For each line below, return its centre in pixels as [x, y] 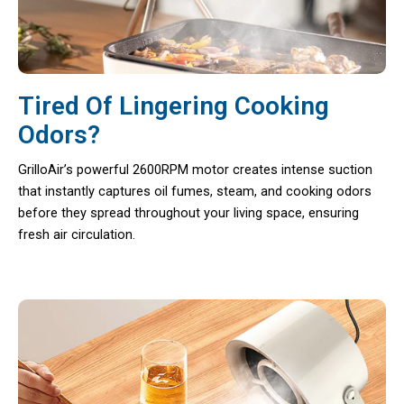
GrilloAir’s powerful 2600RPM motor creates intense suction [195, 169]
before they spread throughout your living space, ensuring [188, 212]
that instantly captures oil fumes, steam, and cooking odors [195, 191]
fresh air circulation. [77, 234]
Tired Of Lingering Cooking [174, 106]
